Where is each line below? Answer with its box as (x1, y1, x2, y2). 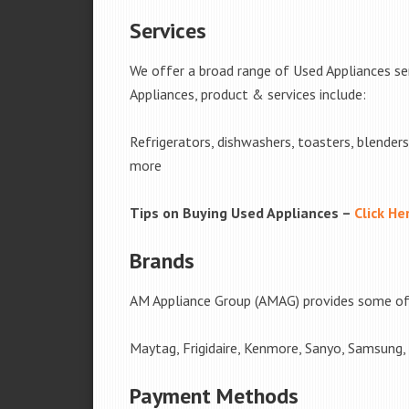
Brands (130, 246, 194, 275)
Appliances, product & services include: (130, 85, 366, 103)
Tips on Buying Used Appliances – (130, 204, 354, 222)
